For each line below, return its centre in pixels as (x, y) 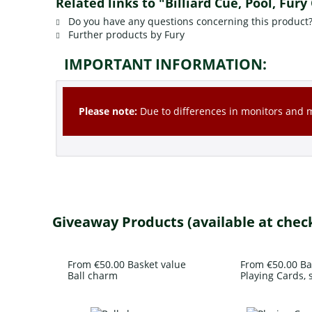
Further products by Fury (125, 34)
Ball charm (92, 276)
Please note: (108, 111)
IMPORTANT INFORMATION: (165, 64)
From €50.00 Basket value (126, 265)
